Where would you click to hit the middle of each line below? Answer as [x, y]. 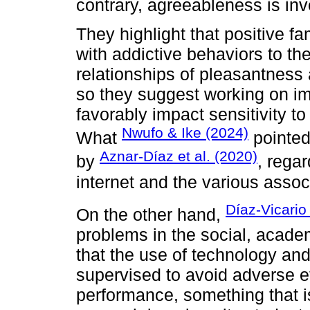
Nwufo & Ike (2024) [185, 133]
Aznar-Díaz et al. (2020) [179, 156]
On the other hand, [151, 215]
